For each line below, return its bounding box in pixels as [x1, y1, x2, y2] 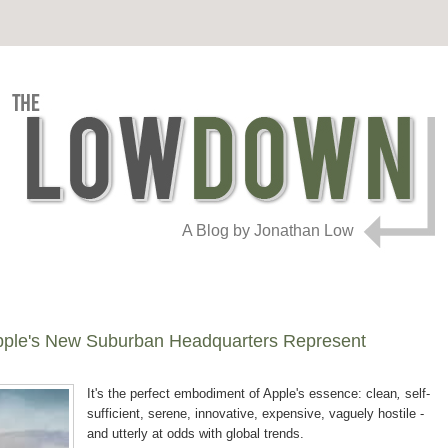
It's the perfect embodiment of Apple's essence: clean [87, 386, 397, 402]
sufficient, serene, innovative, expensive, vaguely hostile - [87, 406, 424, 422]
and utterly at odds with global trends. [87, 426, 304, 442]
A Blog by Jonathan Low [182, 222, 354, 239]
